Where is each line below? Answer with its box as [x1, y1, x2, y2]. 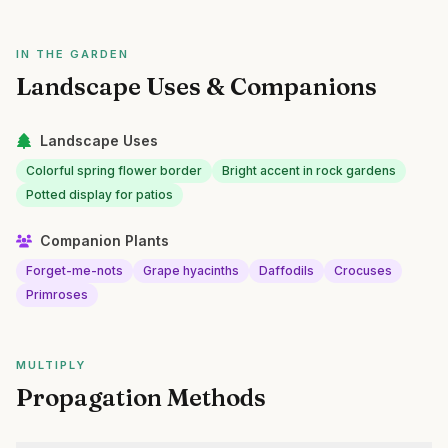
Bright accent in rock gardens [222, 163, 396, 178]
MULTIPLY [16, 358, 86, 372]
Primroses [26, 287, 88, 302]
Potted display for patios [26, 187, 173, 202]
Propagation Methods [16, 383, 266, 412]
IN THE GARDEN [16, 47, 129, 61]
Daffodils [259, 263, 314, 278]
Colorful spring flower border [26, 163, 202, 178]
